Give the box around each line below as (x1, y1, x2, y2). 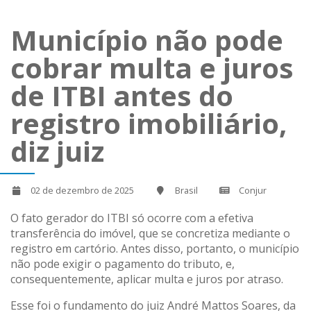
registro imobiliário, (10, 104, 287, 143)
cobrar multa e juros (10, 49, 294, 87)
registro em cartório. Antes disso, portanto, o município (10, 240, 299, 256)
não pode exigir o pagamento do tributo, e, (10, 255, 235, 271)
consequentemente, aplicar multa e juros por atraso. (10, 271, 283, 287)
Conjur (237, 183, 267, 196)
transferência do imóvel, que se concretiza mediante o (10, 225, 290, 241)
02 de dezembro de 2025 (28, 183, 134, 196)
